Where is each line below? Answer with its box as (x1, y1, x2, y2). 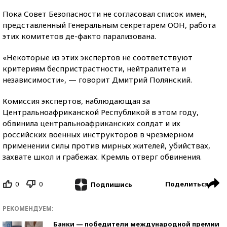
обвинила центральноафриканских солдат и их (3, 118, 180, 128)
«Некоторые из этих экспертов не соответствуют (3, 52, 193, 62)
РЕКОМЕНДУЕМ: (3, 204, 54, 213)
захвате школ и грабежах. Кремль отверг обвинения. (3, 152, 202, 162)
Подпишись (90, 179, 132, 189)
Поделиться (165, 179, 209, 188)
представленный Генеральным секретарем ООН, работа (3, 20, 216, 30)
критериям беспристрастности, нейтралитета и (3, 63, 186, 73)
